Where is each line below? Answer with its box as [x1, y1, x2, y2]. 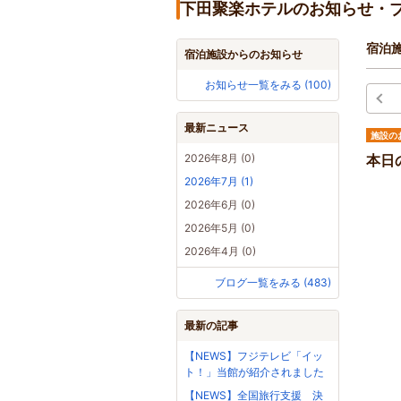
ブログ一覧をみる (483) [215, 276, 331, 290]
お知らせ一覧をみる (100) [205, 78, 331, 92]
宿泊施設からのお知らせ [184, 47, 303, 62]
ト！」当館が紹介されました [184, 365, 324, 380]
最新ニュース [184, 121, 249, 135]
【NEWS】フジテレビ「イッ [184, 349, 323, 363]
